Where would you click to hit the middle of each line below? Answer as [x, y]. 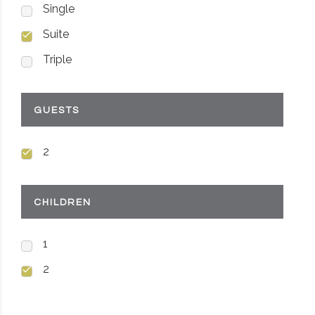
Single [59, 9]
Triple [57, 59]
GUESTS [57, 110]
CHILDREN [63, 202]
